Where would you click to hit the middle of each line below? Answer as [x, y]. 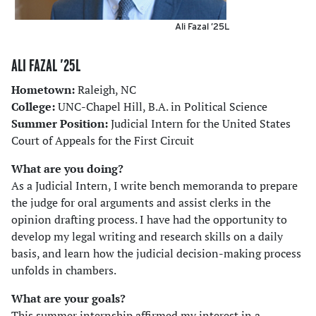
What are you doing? [67, 169]
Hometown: [44, 90]
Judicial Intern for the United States [201, 124]
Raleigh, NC [107, 90]
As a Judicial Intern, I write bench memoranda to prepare [154, 186]
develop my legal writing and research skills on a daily [147, 237]
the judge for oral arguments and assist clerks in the [141, 203]
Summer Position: [61, 124]
